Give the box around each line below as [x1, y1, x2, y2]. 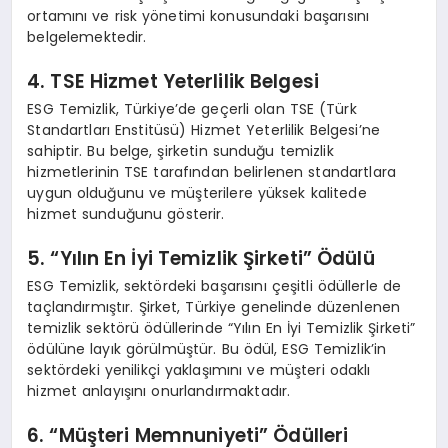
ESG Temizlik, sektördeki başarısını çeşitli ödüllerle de [27, 275, 402, 296]
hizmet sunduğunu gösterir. [27, 203, 225, 224]
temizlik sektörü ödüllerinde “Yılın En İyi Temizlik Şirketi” [27, 317, 416, 338]
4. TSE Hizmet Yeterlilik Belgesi [27, 68, 320, 96]
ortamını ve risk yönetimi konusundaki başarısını [27, 5, 370, 26]
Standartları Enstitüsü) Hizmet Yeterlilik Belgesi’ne [27, 119, 381, 140]
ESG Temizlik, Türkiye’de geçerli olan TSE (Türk [27, 98, 357, 119]
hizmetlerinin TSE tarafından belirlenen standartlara [27, 161, 397, 182]
